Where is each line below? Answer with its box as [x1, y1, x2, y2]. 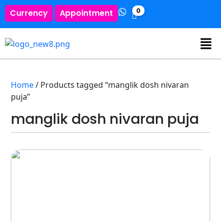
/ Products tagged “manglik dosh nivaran [34, 79, 189, 90]
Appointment [60, 7, 113, 19]
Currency [10, 7, 48, 19]
